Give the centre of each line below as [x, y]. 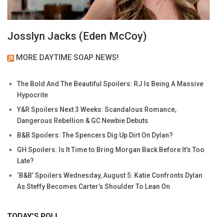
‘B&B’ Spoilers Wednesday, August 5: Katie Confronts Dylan [110, 176]
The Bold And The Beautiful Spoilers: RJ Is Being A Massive [110, 84]
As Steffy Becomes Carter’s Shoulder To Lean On [93, 187]
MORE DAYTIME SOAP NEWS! [67, 58]
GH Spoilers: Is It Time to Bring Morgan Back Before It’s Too [111, 150]
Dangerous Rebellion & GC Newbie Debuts [83, 121]
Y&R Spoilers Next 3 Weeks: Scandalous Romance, [97, 110]
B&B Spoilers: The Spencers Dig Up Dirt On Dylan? [95, 135]
